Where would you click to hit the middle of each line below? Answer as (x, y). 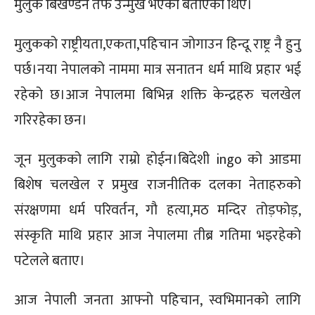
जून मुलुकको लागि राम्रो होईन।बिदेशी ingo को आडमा (157, 159)
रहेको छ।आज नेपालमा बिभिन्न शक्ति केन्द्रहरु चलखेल (157, 95)
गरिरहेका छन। (51, 120)
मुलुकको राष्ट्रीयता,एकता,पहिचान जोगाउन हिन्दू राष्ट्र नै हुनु (157, 44)
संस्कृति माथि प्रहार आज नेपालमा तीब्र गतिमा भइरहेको (157, 235)
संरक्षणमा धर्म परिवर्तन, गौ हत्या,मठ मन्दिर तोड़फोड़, (157, 210)
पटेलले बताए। (50, 261)
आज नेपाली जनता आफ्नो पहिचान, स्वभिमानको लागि (157, 300)
